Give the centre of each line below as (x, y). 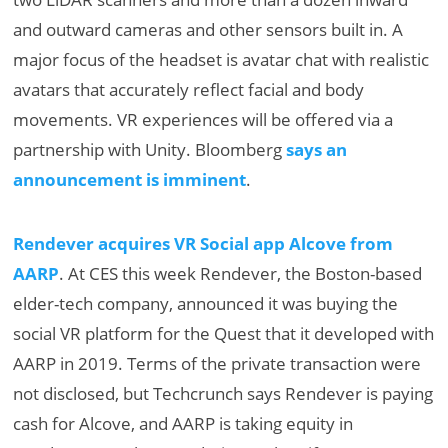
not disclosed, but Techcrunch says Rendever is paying (223, 393)
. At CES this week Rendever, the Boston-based (241, 273)
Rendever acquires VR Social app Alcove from (203, 243)
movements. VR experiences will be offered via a (203, 119)
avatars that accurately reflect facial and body (189, 89)
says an (317, 149)
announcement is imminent (130, 179)
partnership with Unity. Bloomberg (150, 149)
